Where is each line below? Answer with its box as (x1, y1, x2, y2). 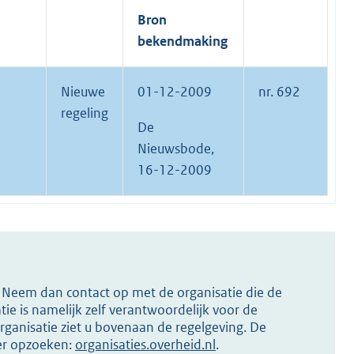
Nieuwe (61, 83, 105, 101)
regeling (61, 104, 108, 122)
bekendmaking (137, 32, 228, 51)
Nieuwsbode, (137, 140, 214, 158)
